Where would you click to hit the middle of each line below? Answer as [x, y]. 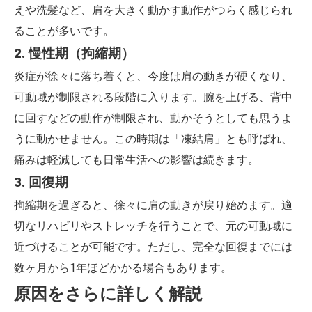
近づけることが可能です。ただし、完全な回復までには [153, 247]
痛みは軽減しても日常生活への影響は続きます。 [136, 160]
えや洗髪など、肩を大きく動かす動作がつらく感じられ [153, 10]
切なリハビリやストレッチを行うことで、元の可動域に [153, 226]
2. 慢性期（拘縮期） [74, 54]
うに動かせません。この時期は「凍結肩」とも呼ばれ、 [153, 139]
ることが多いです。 [64, 31]
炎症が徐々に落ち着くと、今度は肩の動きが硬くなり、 [153, 76]
